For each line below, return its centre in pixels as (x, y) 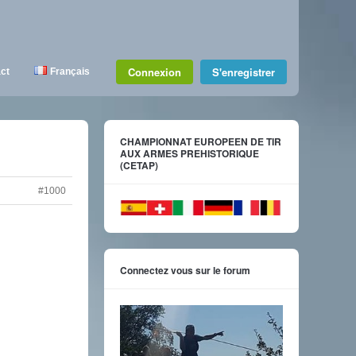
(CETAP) (139, 165)
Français (70, 72)
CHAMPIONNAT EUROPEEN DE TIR (201, 141)
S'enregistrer (244, 72)
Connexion (155, 72)
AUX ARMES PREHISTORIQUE (190, 153)
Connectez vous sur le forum (185, 271)
